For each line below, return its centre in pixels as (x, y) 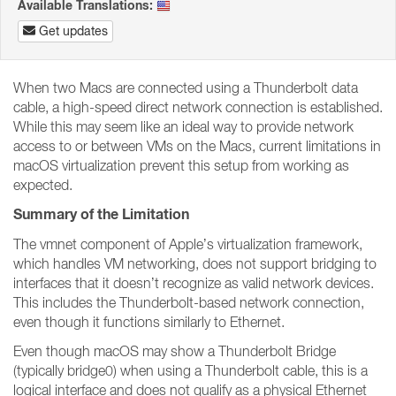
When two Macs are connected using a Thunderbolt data (186, 88)
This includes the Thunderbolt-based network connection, (189, 302)
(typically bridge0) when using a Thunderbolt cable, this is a (190, 370)
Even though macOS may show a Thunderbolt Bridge (175, 351)
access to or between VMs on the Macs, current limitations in (197, 146)
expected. (43, 185)
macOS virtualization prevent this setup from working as (181, 165)
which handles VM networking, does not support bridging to (195, 263)
